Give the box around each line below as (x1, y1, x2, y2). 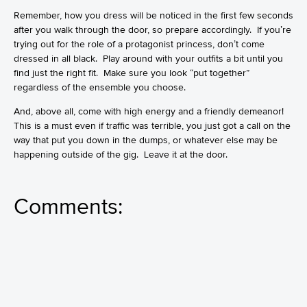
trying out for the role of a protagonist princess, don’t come (14, 38, 265, 49)
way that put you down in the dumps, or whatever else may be (14, 134, 278, 145)
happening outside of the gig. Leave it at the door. (14, 149, 228, 160)
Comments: (14, 194, 123, 219)
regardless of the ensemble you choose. (14, 82, 186, 93)
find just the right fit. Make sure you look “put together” (14, 67, 249, 78)
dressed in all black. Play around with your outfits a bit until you (14, 53, 283, 64)
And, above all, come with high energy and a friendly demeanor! (14, 106, 286, 116)
